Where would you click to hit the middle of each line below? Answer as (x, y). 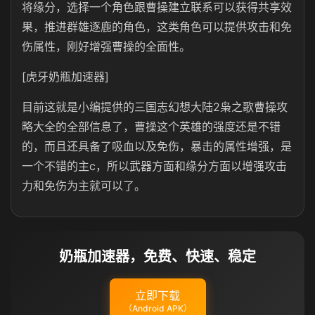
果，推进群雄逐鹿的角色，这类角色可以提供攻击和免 (157, 27)
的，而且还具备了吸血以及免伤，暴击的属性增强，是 (157, 146)
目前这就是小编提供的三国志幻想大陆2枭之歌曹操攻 (155, 107)
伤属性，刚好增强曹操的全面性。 (106, 46)
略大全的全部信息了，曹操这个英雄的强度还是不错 (151, 127)
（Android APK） (157, 308)
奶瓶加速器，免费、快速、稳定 (157, 257)
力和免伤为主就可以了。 (84, 186)
